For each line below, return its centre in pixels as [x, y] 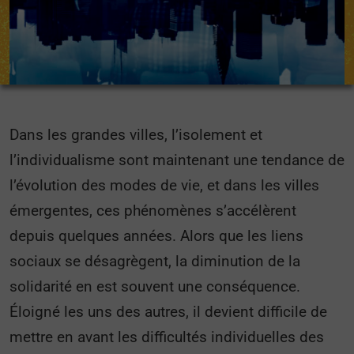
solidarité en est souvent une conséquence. [155, 286]
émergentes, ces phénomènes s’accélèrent [153, 211]
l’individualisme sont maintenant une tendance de [177, 160]
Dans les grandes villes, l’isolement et [136, 135]
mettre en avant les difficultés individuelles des [167, 337]
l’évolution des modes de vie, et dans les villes [164, 185]
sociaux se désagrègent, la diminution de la [155, 261]
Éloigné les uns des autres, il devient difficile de [168, 312]
